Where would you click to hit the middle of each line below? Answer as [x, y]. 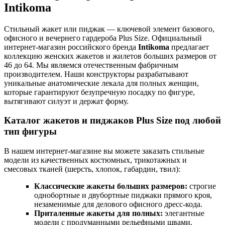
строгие [202, 186]
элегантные [184, 213]
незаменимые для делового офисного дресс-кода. [118, 204]
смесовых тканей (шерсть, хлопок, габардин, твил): [92, 169]
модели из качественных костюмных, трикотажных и [95, 160]
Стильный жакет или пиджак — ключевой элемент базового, [109, 29]
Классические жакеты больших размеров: [111, 186]
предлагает [189, 47]
